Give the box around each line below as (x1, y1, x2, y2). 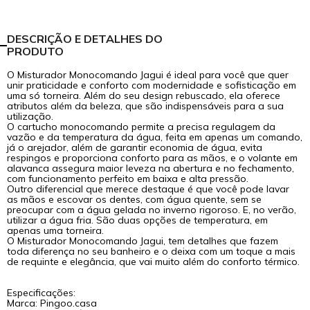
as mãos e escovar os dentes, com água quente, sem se (7, 192, 262, 206)
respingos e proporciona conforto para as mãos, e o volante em (7, 151, 298, 164)
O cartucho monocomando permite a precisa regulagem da (7, 120, 276, 133)
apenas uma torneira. (7, 224, 104, 237)
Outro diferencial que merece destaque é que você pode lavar (7, 182, 290, 195)
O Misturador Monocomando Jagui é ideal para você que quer (7, 68, 289, 81)
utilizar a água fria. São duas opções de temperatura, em (7, 213, 268, 226)
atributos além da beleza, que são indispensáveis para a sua (7, 99, 284, 112)
